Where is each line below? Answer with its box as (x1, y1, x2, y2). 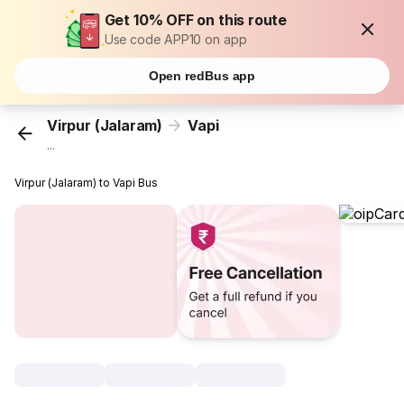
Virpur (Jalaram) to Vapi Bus (14, 176, 159, 190)
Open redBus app (148, 69, 256, 83)
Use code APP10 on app (104, 32, 247, 47)
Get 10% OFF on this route (104, 11, 288, 29)
